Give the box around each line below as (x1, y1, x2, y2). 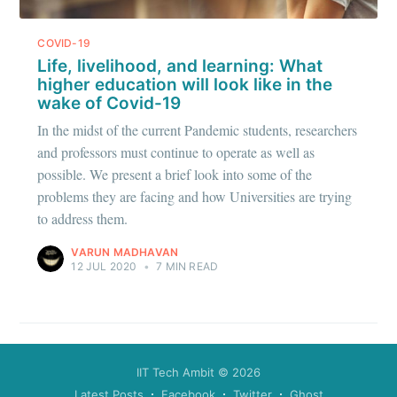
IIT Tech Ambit (136, 365, 214, 379)
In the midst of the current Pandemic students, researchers (37, 121, 358, 140)
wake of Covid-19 (37, 92, 182, 113)
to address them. (37, 209, 128, 229)
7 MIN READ (153, 260, 219, 274)
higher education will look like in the (37, 74, 333, 95)
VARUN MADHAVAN (71, 245, 179, 260)
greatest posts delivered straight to (51, 12, 346, 42)
